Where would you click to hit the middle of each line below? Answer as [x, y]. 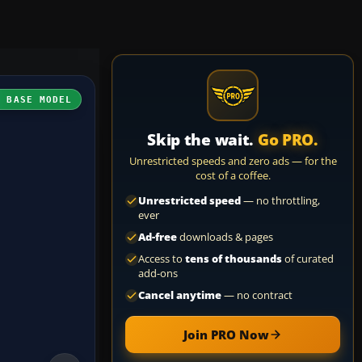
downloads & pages [225, 237]
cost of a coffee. [233, 175]
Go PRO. [288, 140]
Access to [162, 259]
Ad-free [158, 237]
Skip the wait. [202, 140]
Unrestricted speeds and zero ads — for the [233, 161]
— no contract [257, 295]
